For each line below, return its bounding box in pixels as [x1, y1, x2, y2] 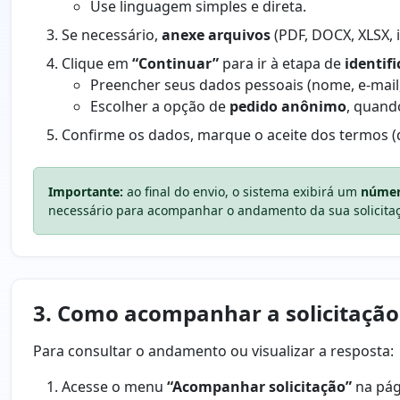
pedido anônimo [229, 96, 346, 117]
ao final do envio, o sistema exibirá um [123, 183, 361, 201]
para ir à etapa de [219, 54, 345, 74]
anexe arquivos [162, 25, 271, 46]
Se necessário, [62, 25, 162, 46]
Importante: [48, 183, 123, 201]
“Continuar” [132, 54, 219, 74]
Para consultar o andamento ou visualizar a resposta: [33, 341, 394, 362]
